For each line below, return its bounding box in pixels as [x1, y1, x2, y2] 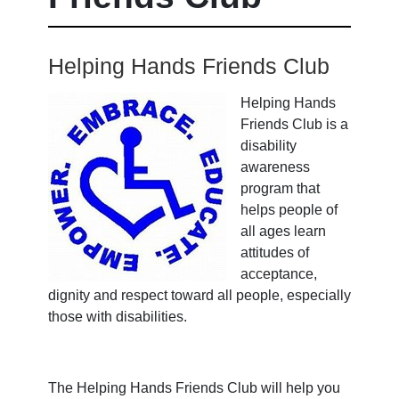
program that [240, 180, 320, 196]
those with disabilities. [48, 308, 191, 324]
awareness [240, 159, 310, 175]
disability [240, 137, 297, 153]
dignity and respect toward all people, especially [48, 287, 351, 303]
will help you [257, 379, 340, 395]
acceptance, [240, 265, 317, 281]
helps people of [240, 201, 338, 217]
